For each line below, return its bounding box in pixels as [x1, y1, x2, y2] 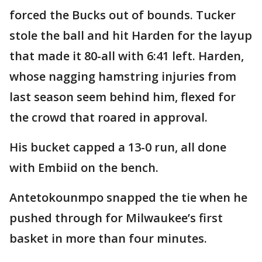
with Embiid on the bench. [9, 160, 158, 176]
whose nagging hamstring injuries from [9, 68, 236, 85]
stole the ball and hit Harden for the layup [9, 27, 252, 44]
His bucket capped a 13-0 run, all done [9, 139, 226, 156]
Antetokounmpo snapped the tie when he [9, 189, 247, 206]
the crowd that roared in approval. [9, 109, 208, 126]
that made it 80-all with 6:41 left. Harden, [9, 48, 244, 64]
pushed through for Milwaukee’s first [9, 210, 223, 226]
